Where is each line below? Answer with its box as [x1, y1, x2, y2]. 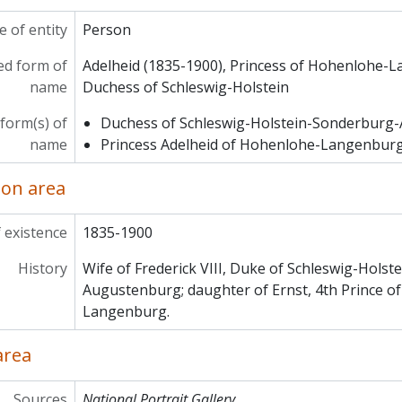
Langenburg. [82, 301, 170, 321]
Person [82, 20, 131, 39]
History [17, 258, 67, 278]
